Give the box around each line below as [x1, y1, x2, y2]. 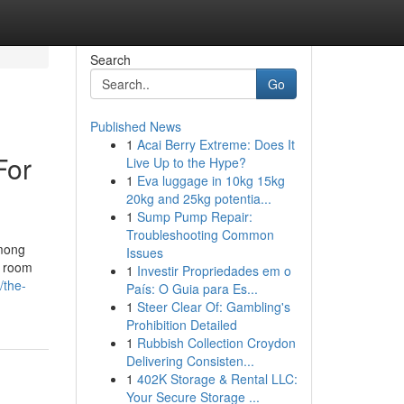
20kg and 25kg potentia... [125, 189, 271, 207]
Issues [125, 243, 163, 262]
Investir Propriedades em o [136, 262, 291, 280]
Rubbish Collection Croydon [136, 334, 296, 352]
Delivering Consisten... [125, 352, 254, 370]
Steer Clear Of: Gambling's [136, 298, 290, 316]
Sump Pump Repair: [136, 207, 252, 225]
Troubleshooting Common [125, 225, 274, 243]
